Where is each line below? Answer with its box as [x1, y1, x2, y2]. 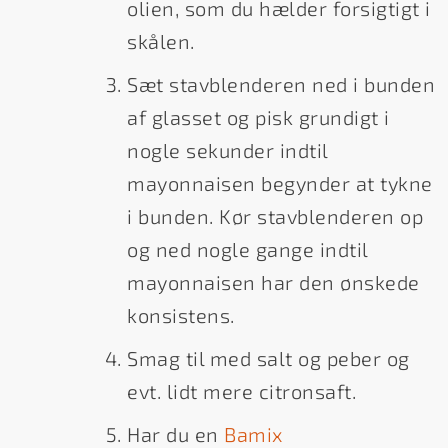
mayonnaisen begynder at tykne [127, 170, 433, 195]
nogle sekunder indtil [127, 137, 328, 162]
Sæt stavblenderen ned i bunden [127, 71, 435, 96]
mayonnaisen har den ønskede [127, 269, 420, 294]
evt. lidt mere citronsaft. [127, 378, 356, 403]
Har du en [127, 421, 224, 446]
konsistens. [127, 302, 235, 327]
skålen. [127, 28, 195, 53]
